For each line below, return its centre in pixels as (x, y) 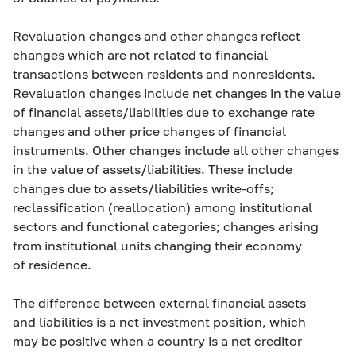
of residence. (52, 264)
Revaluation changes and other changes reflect (157, 35)
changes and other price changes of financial (149, 131)
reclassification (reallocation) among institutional (163, 207)
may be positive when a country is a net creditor (157, 341)
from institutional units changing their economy (157, 245)
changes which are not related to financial (140, 54)
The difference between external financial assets (159, 302)
